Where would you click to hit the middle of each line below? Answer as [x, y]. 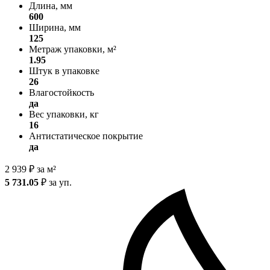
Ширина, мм [55, 27]
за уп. [59, 182]
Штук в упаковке [64, 71]
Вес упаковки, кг [64, 114]
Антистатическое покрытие [86, 136]
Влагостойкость [61, 92]
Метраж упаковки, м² [73, 49]
